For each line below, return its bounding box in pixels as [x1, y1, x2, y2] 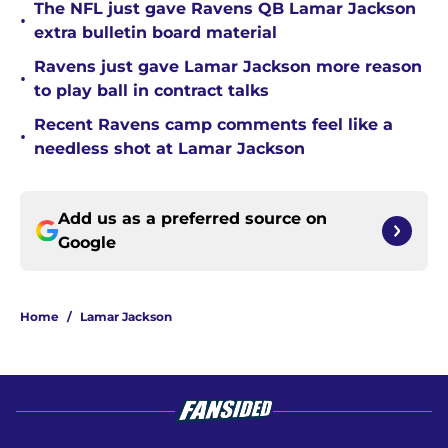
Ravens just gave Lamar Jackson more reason [34, 57, 422, 77]
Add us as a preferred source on [58, 209, 327, 229]
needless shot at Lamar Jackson [34, 139, 305, 159]
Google [58, 233, 116, 253]
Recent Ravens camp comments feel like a [34, 115, 393, 135]
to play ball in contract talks [34, 81, 269, 101]
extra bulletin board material [34, 23, 277, 43]
